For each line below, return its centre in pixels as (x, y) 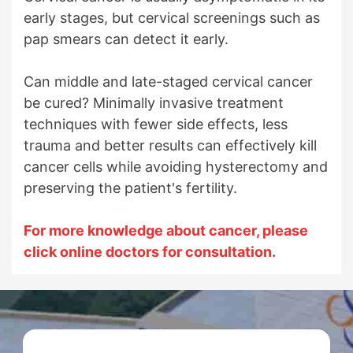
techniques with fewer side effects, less (156, 124)
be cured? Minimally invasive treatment (154, 102)
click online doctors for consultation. (150, 251)
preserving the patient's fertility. (130, 188)
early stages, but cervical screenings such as (172, 17)
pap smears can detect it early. (128, 39)
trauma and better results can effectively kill (170, 145)
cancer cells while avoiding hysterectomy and (176, 166)
